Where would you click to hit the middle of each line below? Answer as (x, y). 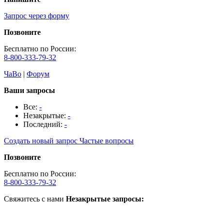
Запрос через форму (37, 16)
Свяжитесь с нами (35, 199)
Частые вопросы (107, 141)
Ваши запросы (30, 90)
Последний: (44, 124)
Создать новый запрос (41, 141)
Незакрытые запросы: (106, 199)
